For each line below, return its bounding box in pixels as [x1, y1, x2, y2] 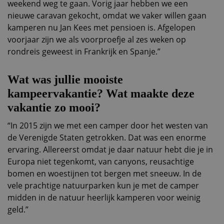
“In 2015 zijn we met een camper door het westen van [7, 120, 208, 131]
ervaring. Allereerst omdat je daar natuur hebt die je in [7, 144, 213, 155]
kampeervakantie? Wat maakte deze [7, 87, 194, 100]
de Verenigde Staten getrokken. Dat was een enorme [7, 132, 206, 143]
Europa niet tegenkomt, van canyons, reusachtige [7, 156, 194, 167]
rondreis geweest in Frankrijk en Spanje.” [7, 46, 160, 57]
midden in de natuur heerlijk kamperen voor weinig [7, 192, 200, 203]
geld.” [7, 204, 28, 215]
